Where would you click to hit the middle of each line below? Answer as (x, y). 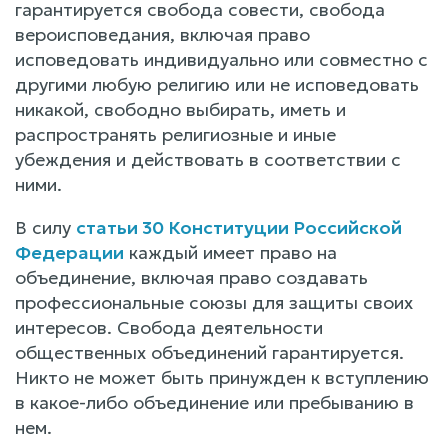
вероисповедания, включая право (162, 34)
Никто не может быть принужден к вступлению (222, 377)
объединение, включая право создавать (191, 277)
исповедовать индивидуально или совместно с (221, 59)
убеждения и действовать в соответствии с (208, 159)
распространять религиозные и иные (175, 134)
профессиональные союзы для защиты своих (214, 302)
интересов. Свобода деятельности (169, 327)
